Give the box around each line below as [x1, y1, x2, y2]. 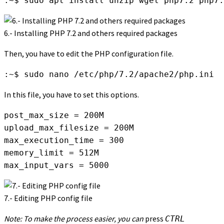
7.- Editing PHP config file [4, 193, 92, 203]
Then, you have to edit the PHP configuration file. [4, 48, 173, 59]
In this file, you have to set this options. [4, 89, 139, 100]
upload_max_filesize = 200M [4, 123, 134, 133]
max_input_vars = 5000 [4, 160, 109, 170]
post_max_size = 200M [4, 110, 104, 120]
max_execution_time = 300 [4, 135, 124, 145]
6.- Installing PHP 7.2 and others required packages [4, 28, 177, 38]
